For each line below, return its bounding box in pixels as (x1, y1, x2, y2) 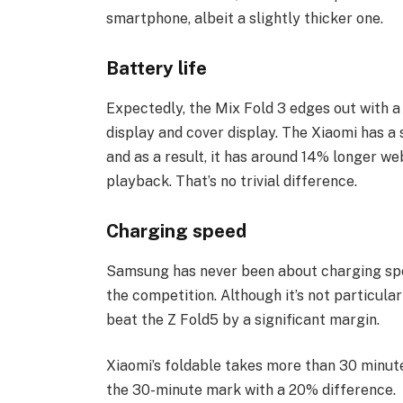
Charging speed (105, 219, 246, 243)
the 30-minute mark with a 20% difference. (105, 381, 396, 399)
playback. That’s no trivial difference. (105, 172, 357, 190)
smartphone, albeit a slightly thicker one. (105, 9, 383, 27)
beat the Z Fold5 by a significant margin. (105, 310, 380, 328)
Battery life (105, 57, 207, 80)
